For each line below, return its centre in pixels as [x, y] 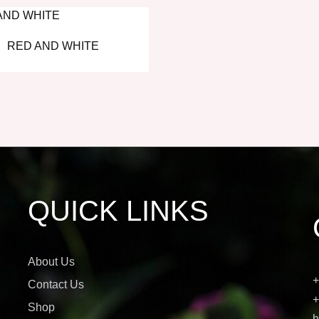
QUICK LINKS [118, 211]
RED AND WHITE [53, 46]
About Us [51, 262]
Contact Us [56, 285]
